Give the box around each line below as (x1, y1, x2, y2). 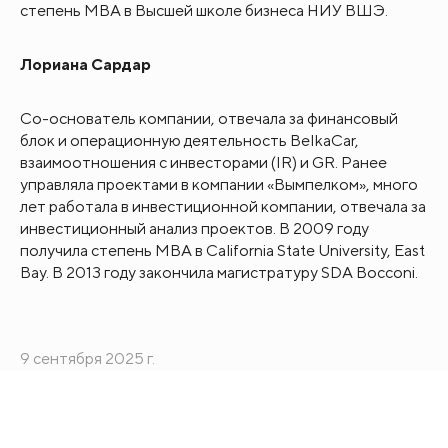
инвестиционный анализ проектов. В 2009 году (20, 218, 369, 238)
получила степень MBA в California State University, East (20, 240, 425, 260)
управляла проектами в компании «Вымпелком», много (20, 174, 418, 194)
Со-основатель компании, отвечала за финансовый (20, 108, 398, 128)
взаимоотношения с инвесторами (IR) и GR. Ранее (20, 152, 387, 172)
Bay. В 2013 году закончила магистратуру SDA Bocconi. (20, 262, 418, 282)
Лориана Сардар (20, 54, 151, 74)
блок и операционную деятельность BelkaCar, (20, 130, 359, 150)
